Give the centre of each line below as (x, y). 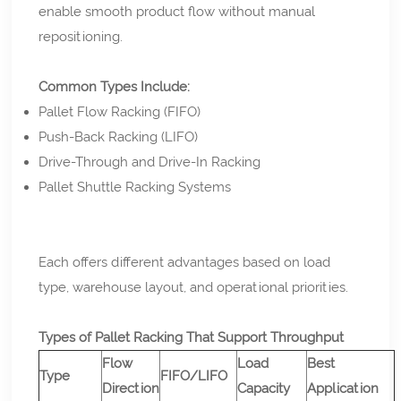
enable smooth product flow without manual (177, 11)
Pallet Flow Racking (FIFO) (120, 111)
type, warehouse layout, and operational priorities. (194, 287)
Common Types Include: (115, 86)
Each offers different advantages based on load (185, 262)
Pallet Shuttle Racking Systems (135, 187)
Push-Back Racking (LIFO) (119, 137)
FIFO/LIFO (194, 375)
